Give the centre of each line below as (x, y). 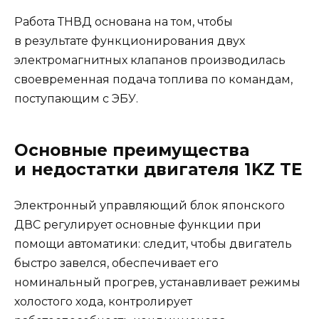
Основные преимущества (132, 150)
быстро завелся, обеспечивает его (116, 263)
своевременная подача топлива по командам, (153, 79)
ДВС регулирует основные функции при (138, 224)
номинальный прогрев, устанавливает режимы (157, 282)
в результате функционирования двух (130, 41)
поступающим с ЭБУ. (76, 98)
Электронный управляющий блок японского (150, 205)
